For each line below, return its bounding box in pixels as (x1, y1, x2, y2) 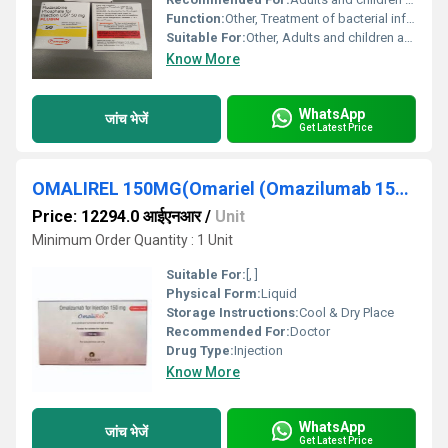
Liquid (261, 286, 297, 301)
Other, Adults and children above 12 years (246, 30, 404, 45)
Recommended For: (166, 324, 290, 339)
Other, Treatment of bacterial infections (225, 11, 406, 26)
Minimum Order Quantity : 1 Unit (32, 232, 233, 248)
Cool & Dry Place (299, 305, 394, 320)
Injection (234, 343, 283, 358)
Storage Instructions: (166, 305, 299, 320)
